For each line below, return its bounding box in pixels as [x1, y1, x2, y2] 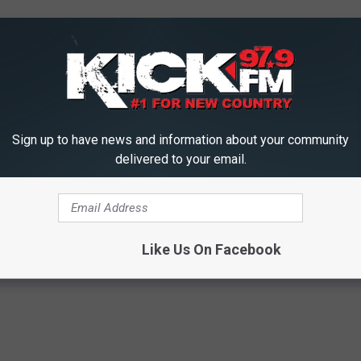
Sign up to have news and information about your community [12, 131, 349, 147]
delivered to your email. [114, 151, 247, 167]
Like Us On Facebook [141, 240, 281, 258]
